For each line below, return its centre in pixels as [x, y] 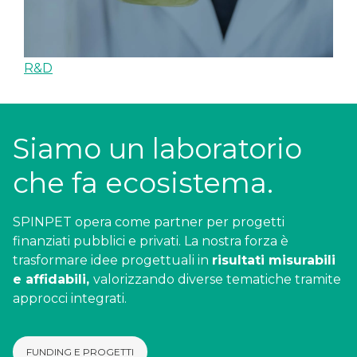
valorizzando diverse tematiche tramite [217, 280]
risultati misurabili [274, 261]
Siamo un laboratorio [157, 149]
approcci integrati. [70, 299]
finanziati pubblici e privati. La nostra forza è [151, 241]
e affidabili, [53, 280]
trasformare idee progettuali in [112, 261]
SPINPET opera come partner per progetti [149, 222]
